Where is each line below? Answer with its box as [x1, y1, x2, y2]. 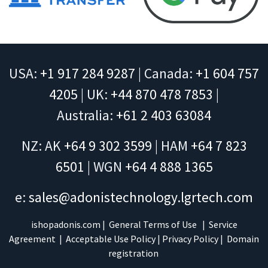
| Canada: [135, 64, 196, 82]
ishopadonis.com [31, 218, 100, 230]
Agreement [9, 232, 56, 245]
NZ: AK [21, 136, 64, 154]
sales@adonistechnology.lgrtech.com [29, 188, 253, 206]
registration [108, 246, 159, 259]
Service [208, 218, 237, 230]
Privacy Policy [162, 232, 218, 245]
